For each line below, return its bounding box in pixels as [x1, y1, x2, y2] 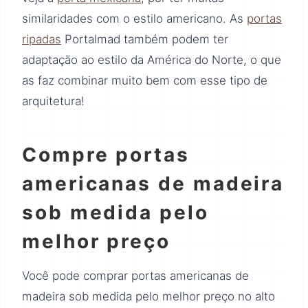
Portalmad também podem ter [61, 32, 228, 47]
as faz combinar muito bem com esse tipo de [22, 74, 267, 88]
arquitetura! [22, 94, 85, 109]
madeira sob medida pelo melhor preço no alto [22, 289, 275, 304]
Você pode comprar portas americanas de [22, 269, 249, 283]
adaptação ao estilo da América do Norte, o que [22, 53, 281, 67]
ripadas [22, 32, 61, 47]
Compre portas [22, 143, 190, 167]
